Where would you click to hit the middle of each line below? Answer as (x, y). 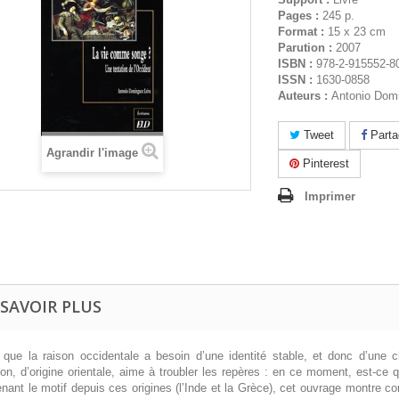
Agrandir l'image (92, 152)
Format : (302, 32)
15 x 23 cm (356, 32)
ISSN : (297, 80)
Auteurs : (304, 96)
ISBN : (297, 64)
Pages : (300, 16)
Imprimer (330, 196)
